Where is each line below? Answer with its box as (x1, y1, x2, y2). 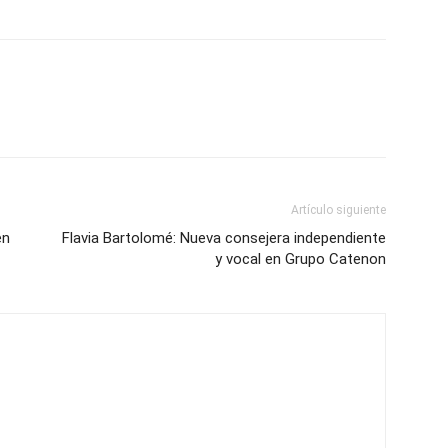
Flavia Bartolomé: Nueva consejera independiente (62, 229, 386, 247)
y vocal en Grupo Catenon (215, 250, 386, 268)
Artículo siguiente (291, 203, 386, 217)
